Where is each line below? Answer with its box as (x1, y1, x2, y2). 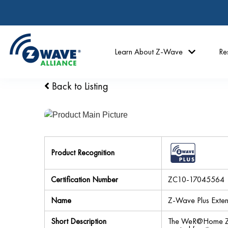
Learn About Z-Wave (115, 46, 183, 57)
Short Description (51, 216, 106, 226)
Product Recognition (51, 147, 115, 158)
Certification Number (51, 174, 118, 185)
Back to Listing (49, 79, 108, 93)
